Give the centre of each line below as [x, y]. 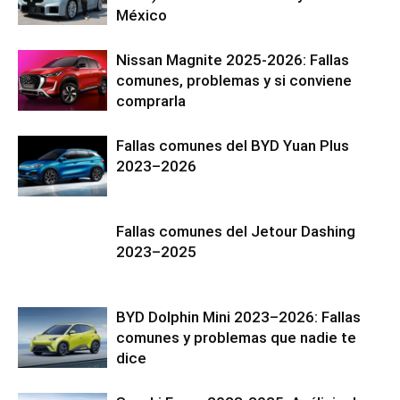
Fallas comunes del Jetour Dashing [236, 231]
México [142, 15]
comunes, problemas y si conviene [234, 80]
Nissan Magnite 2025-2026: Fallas [233, 59]
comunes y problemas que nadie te [236, 337]
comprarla [151, 100]
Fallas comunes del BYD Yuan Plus [233, 145]
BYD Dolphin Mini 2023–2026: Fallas [238, 317]
